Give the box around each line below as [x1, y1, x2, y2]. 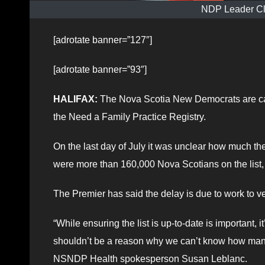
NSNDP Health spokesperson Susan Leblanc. [53, 253, 247, 264]
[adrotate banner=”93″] [53, 64, 147, 75]
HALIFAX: [53, 93, 98, 104]
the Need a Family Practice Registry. [53, 111, 206, 122]
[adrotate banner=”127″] [53, 34, 152, 45]
